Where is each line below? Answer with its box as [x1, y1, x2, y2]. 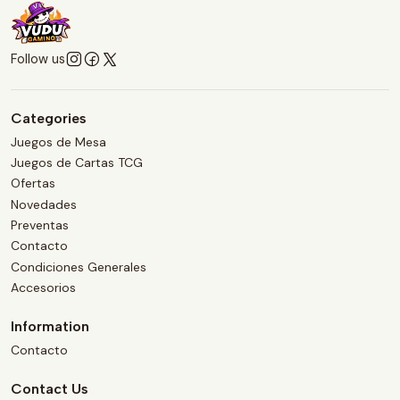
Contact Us [11, 379, 88, 397]
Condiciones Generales [11, 258, 146, 275]
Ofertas [11, 175, 55, 192]
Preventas [11, 217, 69, 234]
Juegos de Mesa [11, 133, 106, 150]
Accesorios [11, 279, 76, 296]
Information [11, 318, 89, 336]
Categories [11, 110, 87, 128]
